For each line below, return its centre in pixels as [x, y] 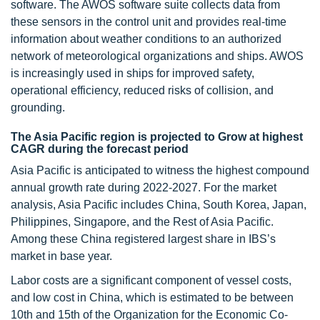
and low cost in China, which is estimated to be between [152, 297]
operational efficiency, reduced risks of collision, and [142, 90]
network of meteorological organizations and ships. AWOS [157, 56]
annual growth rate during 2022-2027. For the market [144, 187]
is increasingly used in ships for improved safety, [132, 73]
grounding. [38, 107]
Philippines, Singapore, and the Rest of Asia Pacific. [142, 221]
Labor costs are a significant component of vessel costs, [151, 280]
